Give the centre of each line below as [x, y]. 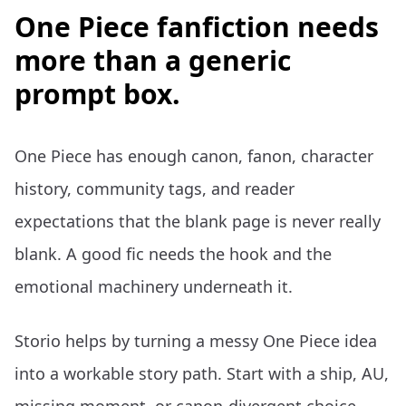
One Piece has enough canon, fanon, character [194, 156]
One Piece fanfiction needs [197, 27]
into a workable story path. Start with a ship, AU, [202, 373]
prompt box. [97, 94]
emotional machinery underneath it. [154, 286]
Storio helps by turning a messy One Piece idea [196, 341]
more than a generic [153, 60]
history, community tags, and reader [155, 188]
